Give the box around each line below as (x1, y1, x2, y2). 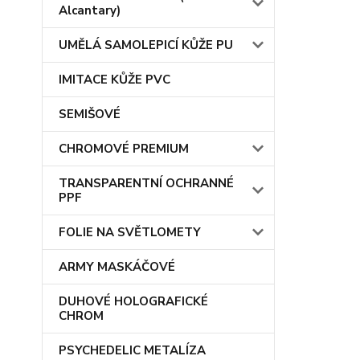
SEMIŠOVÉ (59, 106, 121, 122)
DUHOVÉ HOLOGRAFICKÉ (59, 293, 208, 309)
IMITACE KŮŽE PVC (59, 72, 170, 88)
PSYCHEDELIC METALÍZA (59, 342, 206, 358)
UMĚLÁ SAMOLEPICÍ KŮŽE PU (59, 37, 233, 53)
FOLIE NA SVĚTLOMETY (59, 224, 201, 240)
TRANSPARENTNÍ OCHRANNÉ (59, 175, 234, 191)
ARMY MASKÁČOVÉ (59, 259, 175, 275)
